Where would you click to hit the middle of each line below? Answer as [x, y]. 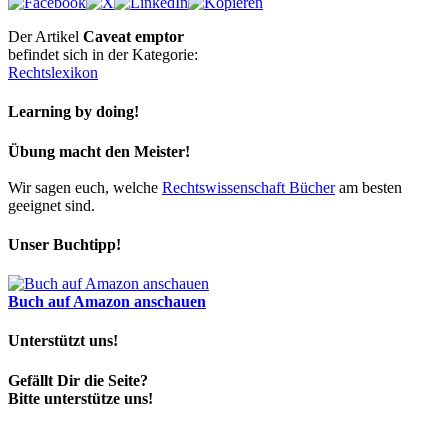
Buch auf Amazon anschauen [107, 302]
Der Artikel [45, 37]
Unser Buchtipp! [64, 244]
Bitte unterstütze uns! [80, 398]
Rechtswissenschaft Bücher [248, 187]
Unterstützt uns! [63, 341]
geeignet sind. [51, 205]
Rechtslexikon [53, 73]
